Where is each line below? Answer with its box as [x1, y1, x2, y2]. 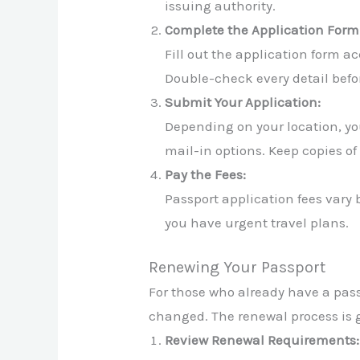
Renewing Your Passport [149, 257, 326, 276]
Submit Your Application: [165, 94, 321, 111]
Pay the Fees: [165, 166, 247, 183]
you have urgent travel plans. [165, 215, 350, 231]
